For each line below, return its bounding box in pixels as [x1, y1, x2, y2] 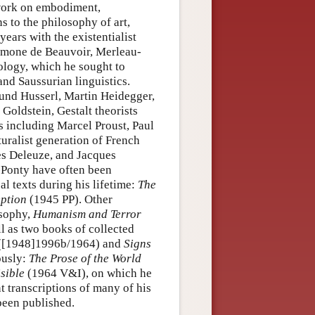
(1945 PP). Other [27, 192, 112, 206]
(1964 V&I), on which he [25, 266, 152, 280]
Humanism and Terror [33, 207, 141, 221]
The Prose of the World [29, 251, 141, 265]
